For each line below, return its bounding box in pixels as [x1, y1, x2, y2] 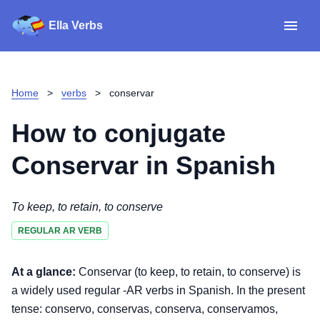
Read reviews [220, 117, 290, 129]
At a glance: [11, 266, 76, 278]
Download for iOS [220, 200, 290, 210]
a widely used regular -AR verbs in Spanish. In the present [11, 284, 305, 296]
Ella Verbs [49, 19, 103, 31]
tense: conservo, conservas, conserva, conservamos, [11, 303, 278, 315]
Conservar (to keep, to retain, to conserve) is [76, 266, 301, 278]
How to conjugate [11, 119, 226, 148]
